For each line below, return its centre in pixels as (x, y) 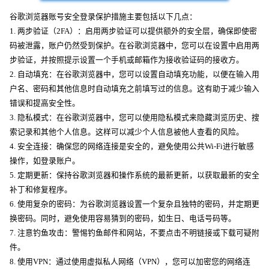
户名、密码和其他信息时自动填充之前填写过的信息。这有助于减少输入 (134, 89)
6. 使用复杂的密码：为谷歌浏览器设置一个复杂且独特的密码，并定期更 (134, 204)
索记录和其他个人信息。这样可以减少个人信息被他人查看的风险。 (127, 132)
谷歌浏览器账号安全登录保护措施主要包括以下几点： (103, 17)
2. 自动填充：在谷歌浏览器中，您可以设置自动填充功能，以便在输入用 (134, 75)
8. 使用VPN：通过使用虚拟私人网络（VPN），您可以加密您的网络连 (130, 262)
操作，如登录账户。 (45, 161)
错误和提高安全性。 (45, 104)
